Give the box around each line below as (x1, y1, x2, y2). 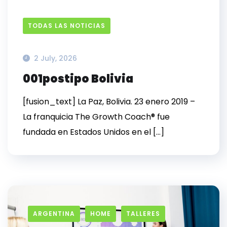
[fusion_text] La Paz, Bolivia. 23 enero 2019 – (23, 96, 195, 107)
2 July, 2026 (34, 53, 77, 63)
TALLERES (126, 209, 160, 218)
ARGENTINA (33, 209, 75, 218)
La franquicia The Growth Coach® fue (23, 111, 170, 123)
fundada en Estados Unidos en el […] (23, 126, 164, 138)
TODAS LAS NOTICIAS (28, 21, 105, 30)
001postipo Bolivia (23, 71, 133, 87)
